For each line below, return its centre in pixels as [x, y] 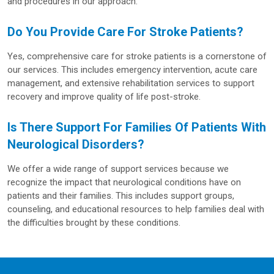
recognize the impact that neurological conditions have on [124, 183]
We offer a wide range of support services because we [118, 169]
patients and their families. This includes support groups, [121, 196]
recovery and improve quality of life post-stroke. [104, 97]
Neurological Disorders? [76, 145]
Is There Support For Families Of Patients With [137, 128]
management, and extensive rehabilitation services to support [131, 83]
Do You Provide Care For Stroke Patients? [125, 32]
